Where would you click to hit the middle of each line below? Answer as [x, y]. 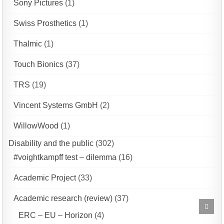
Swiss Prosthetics [45, 23]
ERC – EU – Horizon [56, 215]
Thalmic [28, 44]
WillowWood [36, 126]
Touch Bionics [39, 64]
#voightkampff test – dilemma [65, 157]
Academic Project [45, 178]
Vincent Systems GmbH [56, 105]
